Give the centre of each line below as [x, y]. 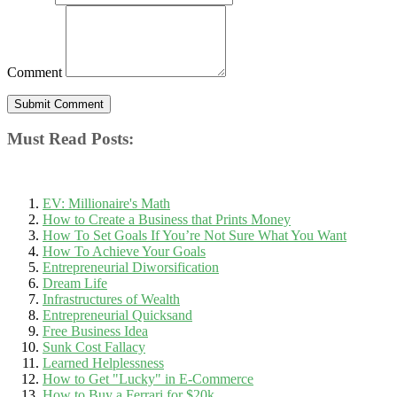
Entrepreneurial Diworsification [131, 268]
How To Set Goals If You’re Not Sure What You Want [195, 236]
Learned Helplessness [103, 363]
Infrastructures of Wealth [111, 300]
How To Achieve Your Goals [124, 252]
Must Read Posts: [70, 139]
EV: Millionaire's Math [106, 204]
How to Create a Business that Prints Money [167, 220]
